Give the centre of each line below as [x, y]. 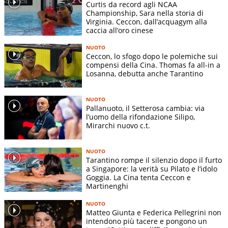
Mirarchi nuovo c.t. [118, 126]
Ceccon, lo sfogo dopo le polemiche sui [152, 56]
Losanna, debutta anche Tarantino [145, 74]
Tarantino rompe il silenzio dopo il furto [154, 160]
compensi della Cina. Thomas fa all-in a [153, 65]
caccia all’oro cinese [120, 31]
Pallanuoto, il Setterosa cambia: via [145, 108]
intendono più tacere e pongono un [147, 221]
